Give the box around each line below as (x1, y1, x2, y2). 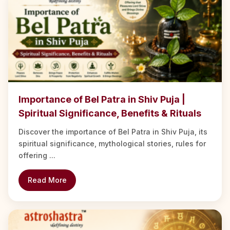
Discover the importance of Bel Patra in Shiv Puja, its (18, 127, 207, 137)
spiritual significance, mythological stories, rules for (18, 139, 206, 148)
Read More (28, 176, 67, 185)
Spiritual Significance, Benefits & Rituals (18, 108, 201, 119)
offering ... (18, 151, 55, 160)
